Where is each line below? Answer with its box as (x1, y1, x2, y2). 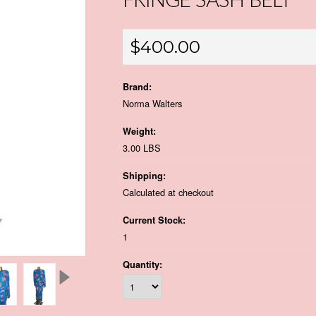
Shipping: (123, 169, 166, 182)
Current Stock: (123, 214, 186, 226)
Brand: (123, 80, 152, 93)
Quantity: (123, 258, 162, 271)
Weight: (123, 125, 156, 138)
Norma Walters (123, 97, 182, 110)
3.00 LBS (123, 141, 161, 154)
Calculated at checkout (123, 186, 214, 199)
